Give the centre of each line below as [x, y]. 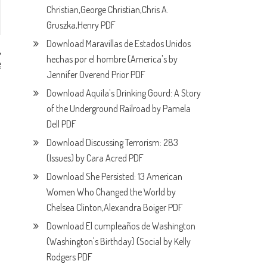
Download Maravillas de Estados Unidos [119, 43]
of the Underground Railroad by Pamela [119, 108]
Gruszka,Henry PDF [81, 25]
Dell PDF [62, 124]
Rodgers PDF [70, 257]
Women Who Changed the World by [111, 192]
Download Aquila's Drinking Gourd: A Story [124, 93]
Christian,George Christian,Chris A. [108, 9]
